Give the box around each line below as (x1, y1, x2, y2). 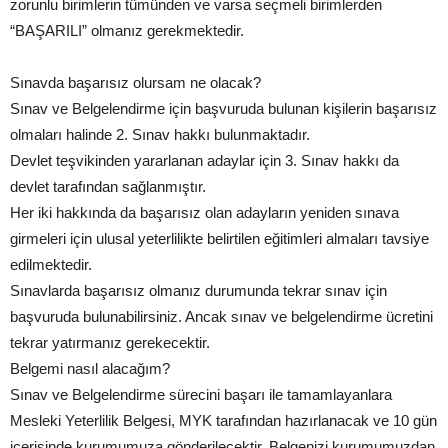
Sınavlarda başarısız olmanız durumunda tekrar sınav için (10, 281, 387, 299)
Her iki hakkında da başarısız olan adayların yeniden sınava (10, 203, 399, 221)
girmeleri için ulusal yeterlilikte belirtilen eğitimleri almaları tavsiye (10, 229, 429, 247)
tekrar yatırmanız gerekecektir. (10, 333, 210, 351)
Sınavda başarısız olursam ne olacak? (10, 73, 261, 91)
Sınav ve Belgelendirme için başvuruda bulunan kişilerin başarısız (10, 99, 437, 117)
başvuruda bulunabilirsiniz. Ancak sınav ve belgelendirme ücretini (10, 307, 433, 325)
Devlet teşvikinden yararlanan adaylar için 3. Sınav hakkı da (10, 151, 399, 169)
